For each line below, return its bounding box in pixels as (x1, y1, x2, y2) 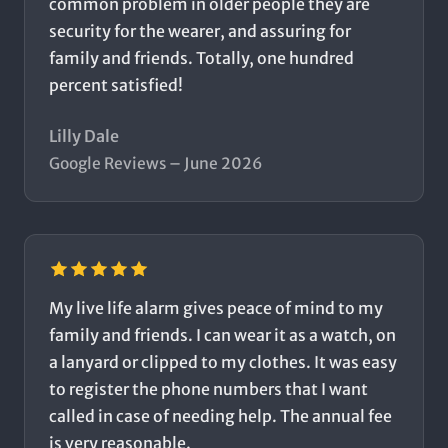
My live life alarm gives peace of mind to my (49, 298, 383, 319)
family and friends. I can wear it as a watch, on (49, 325, 396, 346)
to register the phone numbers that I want (49, 379, 368, 400)
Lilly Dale (49, 126, 119, 147)
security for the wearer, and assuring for (49, 21, 351, 42)
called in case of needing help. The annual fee (49, 406, 392, 427)
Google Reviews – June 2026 (49, 154, 263, 174)
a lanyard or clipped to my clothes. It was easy (49, 352, 397, 373)
